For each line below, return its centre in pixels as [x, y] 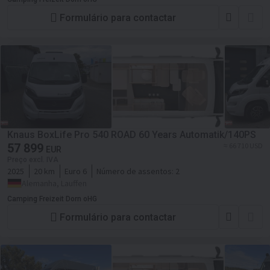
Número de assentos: [136, 171]
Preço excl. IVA [33, 160]
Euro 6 [76, 171]
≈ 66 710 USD [243, 146]
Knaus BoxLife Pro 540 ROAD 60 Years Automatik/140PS [132, 135]
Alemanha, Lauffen [54, 183]
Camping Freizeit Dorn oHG [52, 199]
